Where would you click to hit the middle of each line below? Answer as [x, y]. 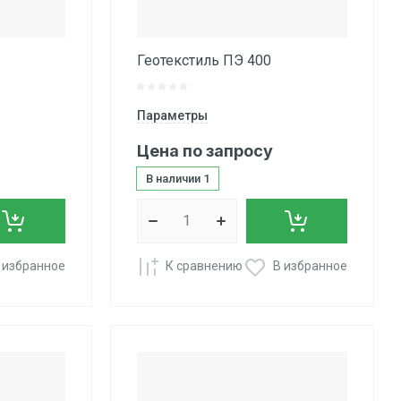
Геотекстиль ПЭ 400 [204, 60]
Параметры [172, 115]
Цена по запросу [205, 150]
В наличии [174, 178]
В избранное [310, 266]
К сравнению [204, 266]
